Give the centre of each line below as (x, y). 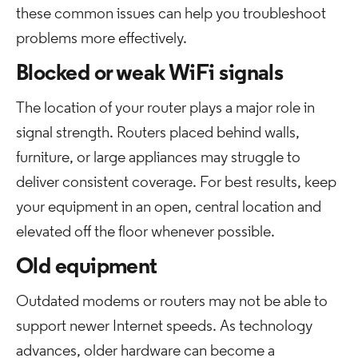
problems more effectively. (101, 39)
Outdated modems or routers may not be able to (172, 302)
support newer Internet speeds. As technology (164, 327)
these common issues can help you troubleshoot (171, 14)
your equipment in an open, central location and (169, 208)
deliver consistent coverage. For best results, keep (176, 183)
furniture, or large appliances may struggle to (158, 158)
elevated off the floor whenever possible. (145, 233)
